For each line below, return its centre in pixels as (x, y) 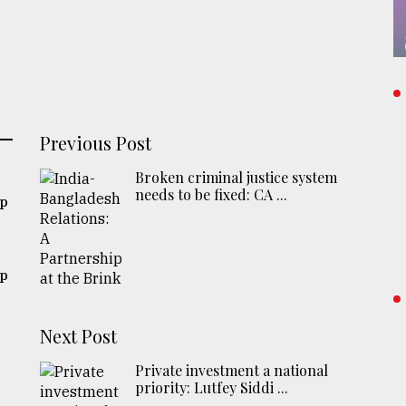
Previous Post (96, 142)
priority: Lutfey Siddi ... (212, 387)
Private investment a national (232, 370)
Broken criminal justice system (237, 177)
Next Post (79, 335)
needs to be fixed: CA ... (212, 194)
